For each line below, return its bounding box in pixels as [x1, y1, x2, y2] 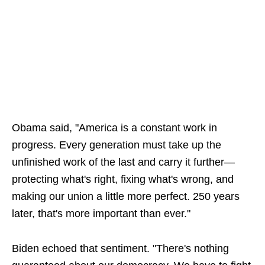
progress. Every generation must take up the [12, 139, 221, 151]
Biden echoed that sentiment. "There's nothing [12, 243, 229, 255]
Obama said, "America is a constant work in [12, 122, 217, 134]
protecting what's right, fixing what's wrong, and [12, 173, 234, 186]
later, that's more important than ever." [12, 208, 190, 220]
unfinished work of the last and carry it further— [12, 156, 235, 169]
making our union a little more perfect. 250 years [12, 190, 240, 203]
